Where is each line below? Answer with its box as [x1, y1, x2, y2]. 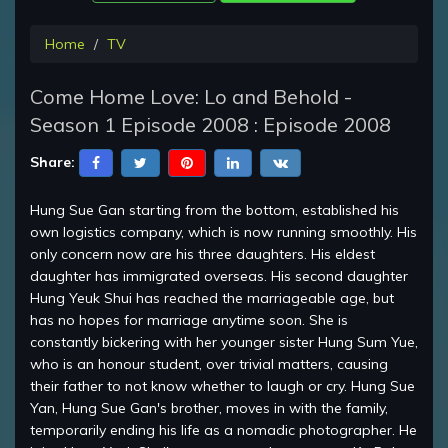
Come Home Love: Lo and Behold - [30, 84, 352, 110]
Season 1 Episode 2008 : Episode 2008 [30, 112, 391, 138]
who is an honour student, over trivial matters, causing [30, 355, 388, 374]
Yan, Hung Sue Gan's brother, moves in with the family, [30, 399, 388, 418]
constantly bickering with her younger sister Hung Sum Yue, [30, 333, 418, 352]
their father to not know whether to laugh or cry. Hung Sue [30, 377, 415, 396]
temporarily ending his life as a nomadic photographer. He [30, 421, 417, 440]
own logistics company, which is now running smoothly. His [30, 223, 417, 242]
